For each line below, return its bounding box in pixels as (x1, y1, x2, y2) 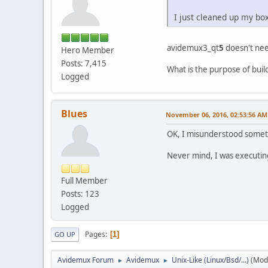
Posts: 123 (61, 188, 99, 200)
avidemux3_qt (167, 42, 219, 54)
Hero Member (61, 44, 114, 56)
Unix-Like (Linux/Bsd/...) (172, 255, 249, 266)
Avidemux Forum (57, 255, 114, 266)
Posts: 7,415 (61, 57, 106, 69)
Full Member (61, 175, 108, 187)
